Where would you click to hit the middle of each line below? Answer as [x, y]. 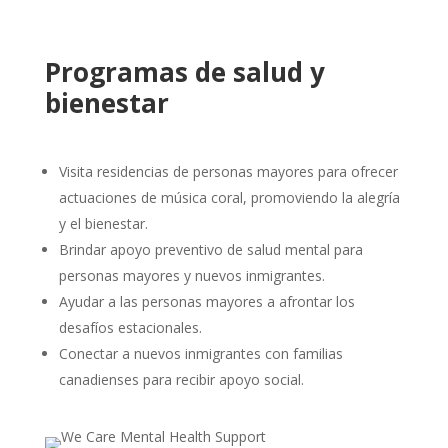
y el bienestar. [103, 223]
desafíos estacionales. [130, 327]
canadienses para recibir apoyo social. [181, 379]
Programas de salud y [184, 71]
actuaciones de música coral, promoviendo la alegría [229, 197]
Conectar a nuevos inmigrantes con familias [200, 353]
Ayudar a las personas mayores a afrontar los [206, 301]
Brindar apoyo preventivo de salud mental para [210, 249]
